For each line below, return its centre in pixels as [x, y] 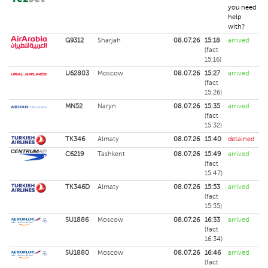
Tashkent [111, 154]
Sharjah [109, 40]
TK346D [77, 187]
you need [242, 7]
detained [241, 139]
